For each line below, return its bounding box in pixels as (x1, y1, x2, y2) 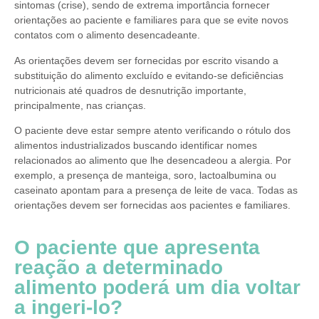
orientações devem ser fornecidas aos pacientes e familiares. (14, 199, 291, 211)
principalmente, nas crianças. (14, 99, 146, 111)
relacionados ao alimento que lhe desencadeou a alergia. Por (14, 154, 291, 166)
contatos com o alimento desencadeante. (14, 29, 200, 41)
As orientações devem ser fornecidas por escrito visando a (14, 54, 278, 66)
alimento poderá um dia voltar (14, 276, 300, 299)
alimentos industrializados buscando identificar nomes (14, 139, 257, 151)
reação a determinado (14, 256, 223, 279)
